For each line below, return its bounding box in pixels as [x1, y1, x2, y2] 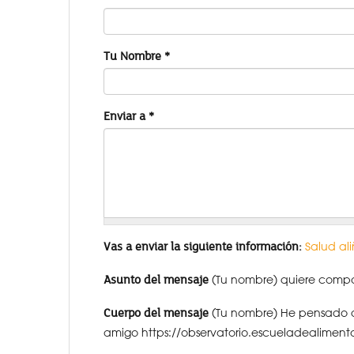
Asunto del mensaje [104, 271, 209, 287]
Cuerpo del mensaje [104, 304, 209, 320]
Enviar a [104, 107, 149, 123]
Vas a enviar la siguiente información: [104, 238, 302, 254]
